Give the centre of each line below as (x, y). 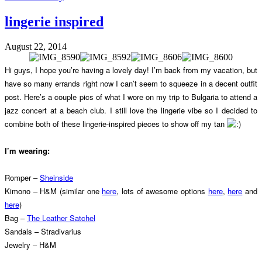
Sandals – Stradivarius (44, 231)
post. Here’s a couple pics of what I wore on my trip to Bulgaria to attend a (131, 96)
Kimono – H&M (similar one (54, 191)
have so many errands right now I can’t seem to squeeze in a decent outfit (131, 83)
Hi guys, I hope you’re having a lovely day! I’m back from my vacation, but (131, 70)
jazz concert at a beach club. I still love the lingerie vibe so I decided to (131, 110)
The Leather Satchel (61, 218)
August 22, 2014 (36, 46)
